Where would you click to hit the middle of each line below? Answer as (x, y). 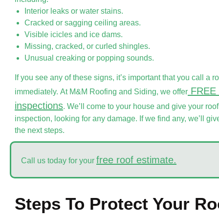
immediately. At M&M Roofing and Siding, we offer (101, 91)
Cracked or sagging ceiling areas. (83, 22)
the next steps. (40, 130)
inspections (39, 105)
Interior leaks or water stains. (74, 11)
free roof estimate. (136, 160)
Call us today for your (59, 160)
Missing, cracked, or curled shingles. (87, 46)
